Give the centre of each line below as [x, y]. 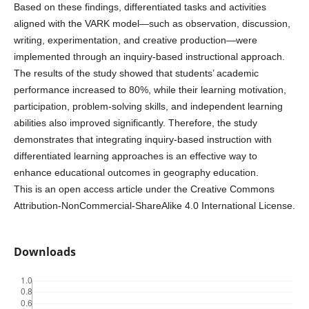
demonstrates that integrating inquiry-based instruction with [142, 140]
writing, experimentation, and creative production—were [135, 40]
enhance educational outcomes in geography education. [136, 173]
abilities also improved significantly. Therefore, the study [135, 123]
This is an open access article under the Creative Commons [144, 189]
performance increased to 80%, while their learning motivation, [150, 90]
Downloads [44, 252]
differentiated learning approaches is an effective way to [135, 156]
